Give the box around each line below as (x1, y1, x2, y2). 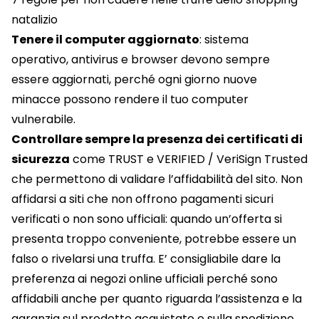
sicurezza (11, 151, 70, 168)
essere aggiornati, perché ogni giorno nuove (11, 71, 257, 88)
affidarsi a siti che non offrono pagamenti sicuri (11, 191, 273, 208)
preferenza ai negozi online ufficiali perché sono (11, 271, 278, 288)
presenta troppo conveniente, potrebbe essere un (11, 231, 296, 248)
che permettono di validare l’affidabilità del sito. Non (11, 171, 303, 188)
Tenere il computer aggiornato (11, 31, 199, 48)
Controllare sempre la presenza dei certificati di (11, 131, 303, 148)
